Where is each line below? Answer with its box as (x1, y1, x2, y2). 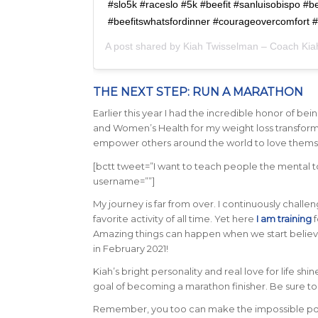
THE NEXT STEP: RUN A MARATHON (92, 85, 303, 99)
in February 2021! (92, 242, 168, 254)
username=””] (92, 175, 155, 187)
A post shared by (104, 40, 183, 53)
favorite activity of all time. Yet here (92, 212, 256, 224)
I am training (256, 212, 312, 224)
